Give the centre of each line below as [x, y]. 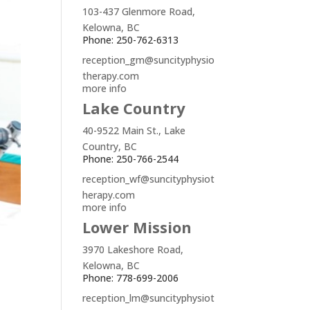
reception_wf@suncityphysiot [149, 179]
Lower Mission [137, 227]
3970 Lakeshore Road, [133, 249]
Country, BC [110, 146]
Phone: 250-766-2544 [131, 159]
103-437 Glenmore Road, [139, 11]
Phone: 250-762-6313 [131, 40]
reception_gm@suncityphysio [149, 60]
